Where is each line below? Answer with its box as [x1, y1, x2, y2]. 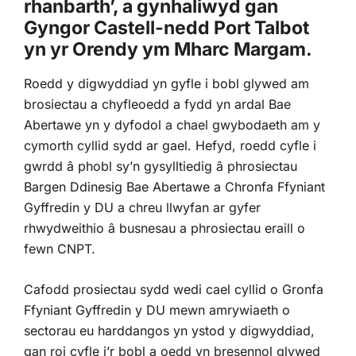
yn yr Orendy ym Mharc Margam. [24, 37, 312, 60]
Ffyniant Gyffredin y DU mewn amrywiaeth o [24, 301, 290, 318]
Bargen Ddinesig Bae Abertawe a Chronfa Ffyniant [24, 178, 325, 195]
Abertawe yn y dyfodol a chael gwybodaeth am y [24, 116, 320, 133]
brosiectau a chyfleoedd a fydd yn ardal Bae [24, 95, 291, 112]
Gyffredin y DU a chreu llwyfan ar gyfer [24, 199, 261, 215]
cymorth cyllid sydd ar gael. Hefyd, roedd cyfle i [24, 137, 316, 153]
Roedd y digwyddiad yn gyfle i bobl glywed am [24, 75, 309, 91]
